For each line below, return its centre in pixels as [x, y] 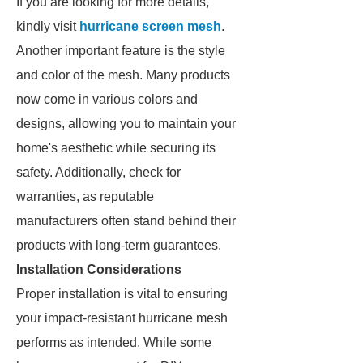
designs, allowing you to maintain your [126, 124]
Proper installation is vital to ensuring [122, 294]
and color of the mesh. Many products [123, 75]
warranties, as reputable [85, 196]
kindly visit [48, 26]
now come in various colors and [107, 99]
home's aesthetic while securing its [116, 148]
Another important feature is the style [121, 51]
